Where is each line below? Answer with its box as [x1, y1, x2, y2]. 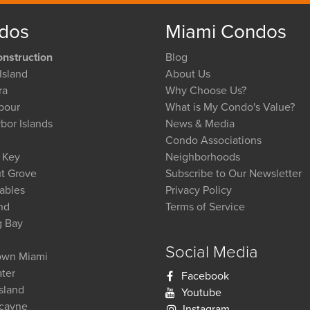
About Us [165, 67, 210, 81]
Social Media [165, 242, 258, 262]
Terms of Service [165, 200, 245, 214]
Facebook [181, 269, 229, 283]
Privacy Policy [165, 183, 232, 197]
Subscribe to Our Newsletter [165, 167, 302, 181]
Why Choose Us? [165, 84, 246, 98]
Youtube [181, 286, 221, 300]
